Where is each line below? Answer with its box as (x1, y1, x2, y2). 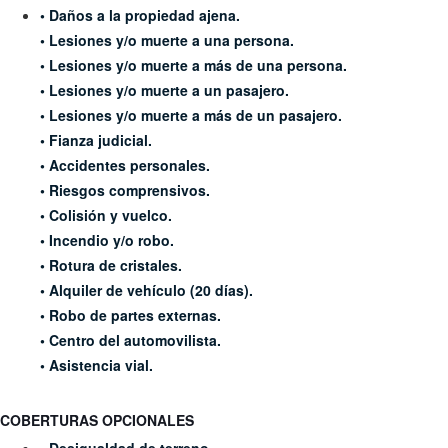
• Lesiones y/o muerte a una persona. (40, 30, 294, 50)
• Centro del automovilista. (40, 330, 225, 350)
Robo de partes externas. (49, 305, 225, 325)
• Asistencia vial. (40, 355, 153, 375)
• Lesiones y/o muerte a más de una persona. (40, 55, 347, 75)
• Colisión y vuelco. (40, 205, 172, 225)
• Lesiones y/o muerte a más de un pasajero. (40, 105, 342, 125)
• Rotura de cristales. (40, 255, 182, 275)
